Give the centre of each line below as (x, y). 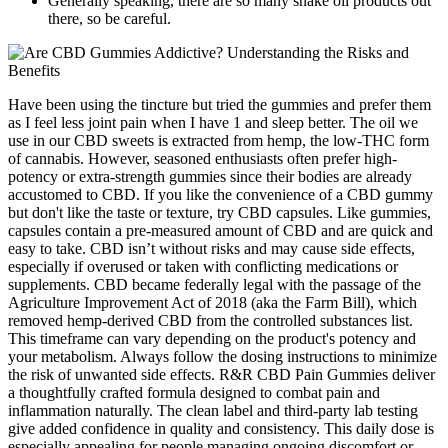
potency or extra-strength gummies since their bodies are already (210, 176)
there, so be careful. (109, 18)
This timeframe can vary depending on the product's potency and (212, 338)
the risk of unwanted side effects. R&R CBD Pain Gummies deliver (221, 374)
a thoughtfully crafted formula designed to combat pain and (194, 392)
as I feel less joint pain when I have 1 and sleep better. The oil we (213, 122)
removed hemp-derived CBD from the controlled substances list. (210, 320)
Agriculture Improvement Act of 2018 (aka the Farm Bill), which (212, 302)
